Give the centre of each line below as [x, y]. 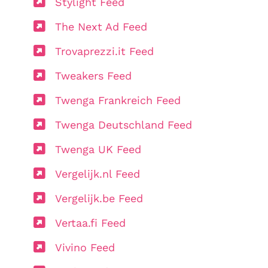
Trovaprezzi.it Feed [104, 51]
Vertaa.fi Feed [90, 223]
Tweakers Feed [93, 75]
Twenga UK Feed [98, 149]
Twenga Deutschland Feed [124, 124]
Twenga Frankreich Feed [118, 100]
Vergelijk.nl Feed [98, 173]
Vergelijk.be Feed [99, 198]
